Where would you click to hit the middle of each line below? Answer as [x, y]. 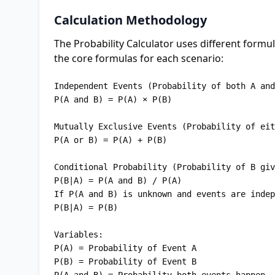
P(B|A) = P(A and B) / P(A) [118, 180]
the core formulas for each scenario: [139, 58]
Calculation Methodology [130, 20]
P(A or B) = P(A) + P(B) [110, 140]
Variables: [79, 234]
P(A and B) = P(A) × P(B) [113, 99]
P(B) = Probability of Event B [125, 261]
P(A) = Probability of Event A [125, 248]
